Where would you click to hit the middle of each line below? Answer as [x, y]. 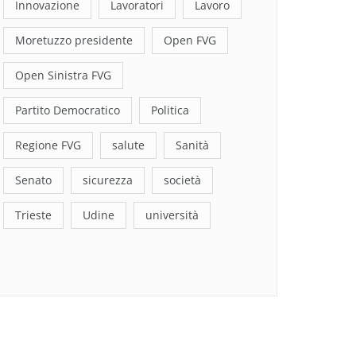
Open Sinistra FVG [63, 75]
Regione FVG [48, 145]
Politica [170, 110]
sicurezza [108, 180]
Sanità [192, 145]
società [182, 180]
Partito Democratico [68, 110]
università [172, 215]
